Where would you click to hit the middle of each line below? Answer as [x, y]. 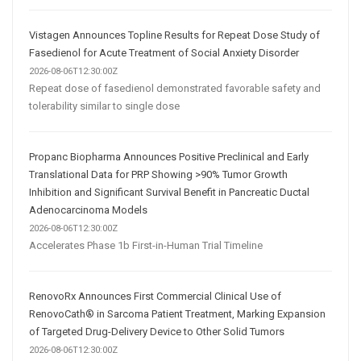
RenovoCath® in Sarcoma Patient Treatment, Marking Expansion [177, 313]
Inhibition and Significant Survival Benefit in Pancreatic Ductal [169, 192]
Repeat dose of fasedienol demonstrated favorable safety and [175, 88]
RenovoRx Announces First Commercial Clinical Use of [155, 296]
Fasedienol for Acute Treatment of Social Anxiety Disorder [164, 52]
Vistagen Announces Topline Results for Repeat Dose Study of [174, 35]
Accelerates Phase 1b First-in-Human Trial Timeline [146, 245]
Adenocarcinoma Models [88, 210]
